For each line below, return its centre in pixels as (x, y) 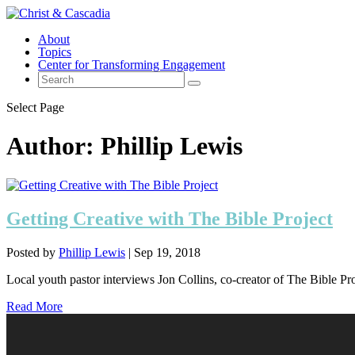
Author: (53, 146)
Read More (34, 306)
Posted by (32, 252)
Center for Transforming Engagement (132, 65)
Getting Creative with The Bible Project (170, 218)
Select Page (35, 107)
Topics (55, 52)
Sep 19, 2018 (167, 252)
